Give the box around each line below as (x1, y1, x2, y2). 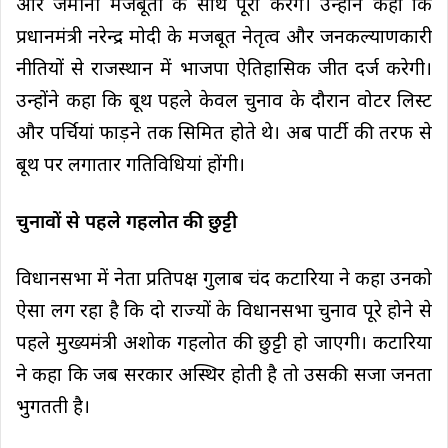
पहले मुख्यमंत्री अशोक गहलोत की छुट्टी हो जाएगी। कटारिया (16, 331, 432, 357)
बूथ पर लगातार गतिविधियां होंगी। (16, 153, 245, 179)
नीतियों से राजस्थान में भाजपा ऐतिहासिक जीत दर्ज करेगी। (16, 57, 432, 83)
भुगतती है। (16, 395, 90, 421)
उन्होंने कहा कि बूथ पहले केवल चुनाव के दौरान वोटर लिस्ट (16, 89, 432, 115)
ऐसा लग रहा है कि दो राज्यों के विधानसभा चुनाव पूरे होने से (16, 299, 432, 325)
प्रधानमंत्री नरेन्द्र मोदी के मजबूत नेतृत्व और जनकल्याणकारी (16, 25, 432, 51)
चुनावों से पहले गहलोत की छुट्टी (16, 210, 237, 236)
